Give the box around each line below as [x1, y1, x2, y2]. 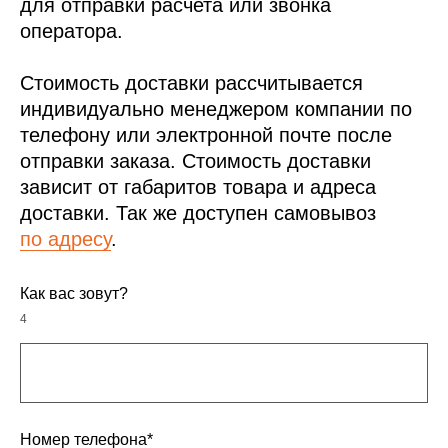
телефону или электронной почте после [20, 124, 392, 147]
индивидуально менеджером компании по [20, 98, 412, 121]
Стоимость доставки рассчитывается [20, 72, 363, 95]
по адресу [20, 228, 111, 251]
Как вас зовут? [20, 285, 128, 303]
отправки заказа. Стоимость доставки [20, 150, 371, 173]
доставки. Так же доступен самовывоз [20, 202, 376, 225]
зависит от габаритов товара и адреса [20, 176, 376, 199]
